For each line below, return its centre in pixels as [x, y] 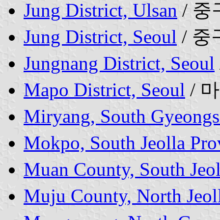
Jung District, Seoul [100, 36]
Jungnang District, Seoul [119, 63]
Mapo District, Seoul [104, 89]
